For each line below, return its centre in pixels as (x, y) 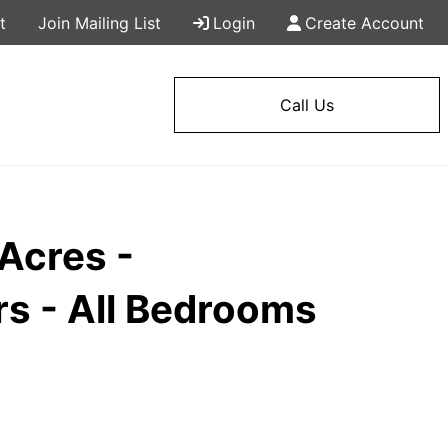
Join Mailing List (99, 22)
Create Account (364, 22)
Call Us (307, 105)
